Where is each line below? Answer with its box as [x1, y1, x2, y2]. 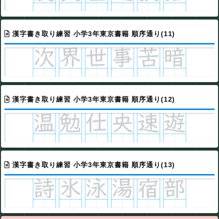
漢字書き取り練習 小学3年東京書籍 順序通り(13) [12, 160, 175, 169]
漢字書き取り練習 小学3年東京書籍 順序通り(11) [12, 29, 175, 38]
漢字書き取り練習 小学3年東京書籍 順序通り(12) [12, 95, 175, 103]
